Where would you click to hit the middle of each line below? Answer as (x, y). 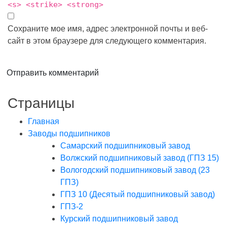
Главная (44, 121)
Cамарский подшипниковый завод (125, 146)
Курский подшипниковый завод (119, 219)
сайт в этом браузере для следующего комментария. (107, 41)
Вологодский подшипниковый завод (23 (135, 170)
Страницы (41, 103)
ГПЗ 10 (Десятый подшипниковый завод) (138, 194)
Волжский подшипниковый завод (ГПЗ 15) (140, 158)
